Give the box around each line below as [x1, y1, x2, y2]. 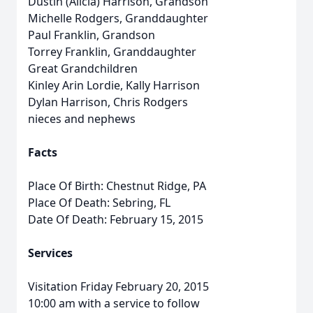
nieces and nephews [28, 111, 136, 126]
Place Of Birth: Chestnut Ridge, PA [28, 178, 206, 194]
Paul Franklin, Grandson [28, 27, 155, 43]
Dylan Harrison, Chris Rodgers [28, 94, 188, 110]
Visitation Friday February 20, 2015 [28, 279, 209, 294]
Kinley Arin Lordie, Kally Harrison [28, 78, 200, 93]
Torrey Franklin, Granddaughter [28, 44, 196, 59]
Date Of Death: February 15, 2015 [28, 212, 203, 227]
